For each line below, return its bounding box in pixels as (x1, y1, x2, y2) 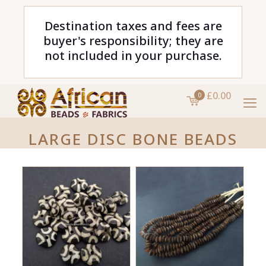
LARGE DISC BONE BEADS (28, 128, 237, 150)
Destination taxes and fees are (44, 18, 222, 34)
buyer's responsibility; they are (43, 33, 223, 49)
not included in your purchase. (44, 47, 222, 64)
